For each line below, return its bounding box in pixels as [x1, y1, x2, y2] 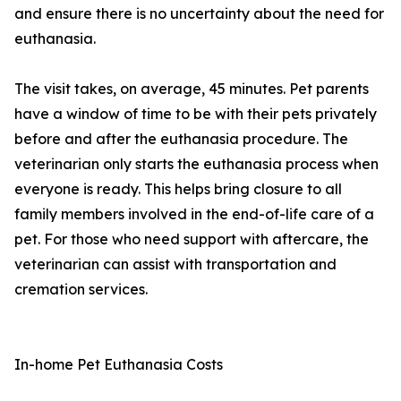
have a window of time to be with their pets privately [14, 105, 377, 124]
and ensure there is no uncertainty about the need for [14, 4, 384, 23]
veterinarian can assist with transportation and [14, 255, 337, 274]
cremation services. [14, 280, 148, 299]
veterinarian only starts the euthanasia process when [14, 155, 379, 174]
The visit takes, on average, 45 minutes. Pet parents [14, 80, 369, 98]
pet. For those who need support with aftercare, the [14, 230, 369, 249]
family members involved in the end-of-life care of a [14, 205, 374, 224]
